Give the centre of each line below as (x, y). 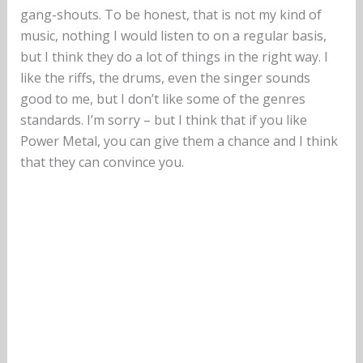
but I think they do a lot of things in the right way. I (174, 57)
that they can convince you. (102, 162)
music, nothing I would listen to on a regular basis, (173, 36)
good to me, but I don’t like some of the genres (162, 99)
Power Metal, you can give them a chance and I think (179, 141)
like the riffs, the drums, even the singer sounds (165, 78)
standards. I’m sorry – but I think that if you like (163, 120)
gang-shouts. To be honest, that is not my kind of (171, 15)
